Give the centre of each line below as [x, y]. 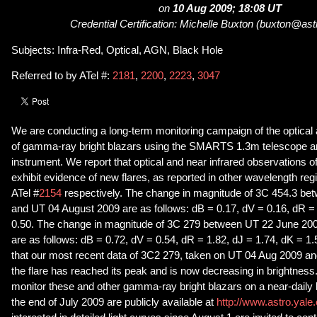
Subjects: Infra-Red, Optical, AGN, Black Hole [117, 50]
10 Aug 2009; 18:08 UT [227, 9]
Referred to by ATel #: [62, 76]
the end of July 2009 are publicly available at [113, 302]
